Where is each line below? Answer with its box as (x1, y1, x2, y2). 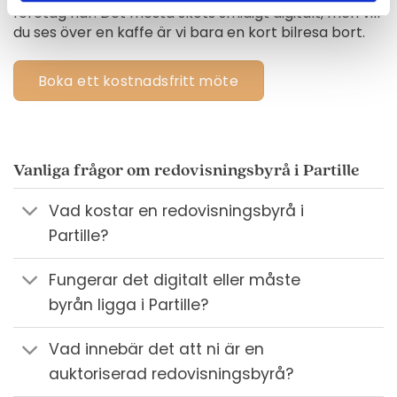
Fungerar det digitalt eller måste (49, 269, 301, 292)
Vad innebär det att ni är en (49, 339, 265, 361)
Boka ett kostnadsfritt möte (38, 71, 239, 90)
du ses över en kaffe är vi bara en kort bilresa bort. (12, 21, 365, 43)
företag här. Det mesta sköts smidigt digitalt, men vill (12, 2, 380, 23)
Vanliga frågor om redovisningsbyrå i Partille (12, 161, 360, 179)
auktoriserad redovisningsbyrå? (49, 363, 294, 385)
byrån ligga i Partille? (49, 294, 209, 316)
